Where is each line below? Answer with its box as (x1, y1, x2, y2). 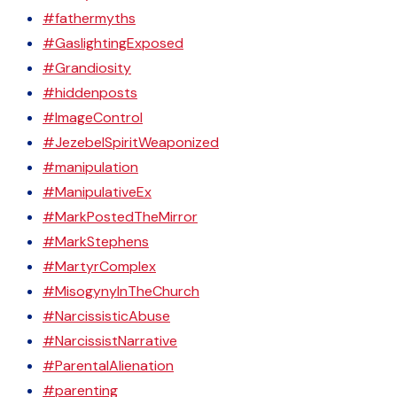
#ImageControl (43, 108, 143, 127)
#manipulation (43, 158, 138, 176)
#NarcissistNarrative (43, 331, 177, 350)
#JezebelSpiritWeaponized (43, 133, 219, 152)
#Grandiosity (43, 58, 131, 77)
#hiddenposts (43, 83, 137, 102)
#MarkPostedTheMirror (43, 207, 198, 226)
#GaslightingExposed (43, 34, 183, 52)
